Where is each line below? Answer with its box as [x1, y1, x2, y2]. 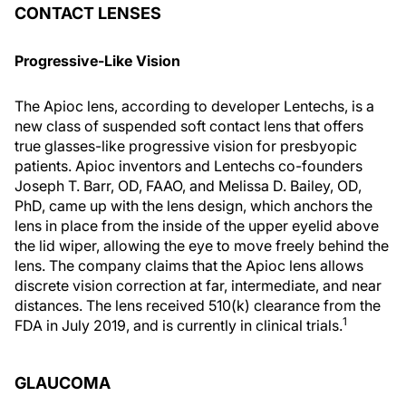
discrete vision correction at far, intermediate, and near [14, 276, 382, 295]
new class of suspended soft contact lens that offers [14, 117, 363, 135]
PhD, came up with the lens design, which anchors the [14, 197, 372, 215]
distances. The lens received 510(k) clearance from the [14, 296, 381, 314]
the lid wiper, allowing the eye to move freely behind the [14, 237, 389, 255]
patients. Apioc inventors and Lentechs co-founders [14, 157, 362, 175]
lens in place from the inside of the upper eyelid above [14, 217, 379, 235]
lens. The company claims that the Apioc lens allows [14, 256, 363, 275]
